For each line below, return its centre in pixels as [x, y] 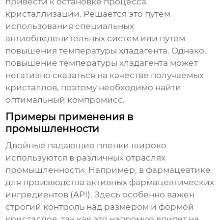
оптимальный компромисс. [65, 100]
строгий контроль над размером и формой [100, 207]
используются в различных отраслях [86, 158]
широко [148, 146]
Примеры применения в [69, 117]
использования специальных [70, 26]
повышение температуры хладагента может [102, 63]
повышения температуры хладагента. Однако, [106, 51]
